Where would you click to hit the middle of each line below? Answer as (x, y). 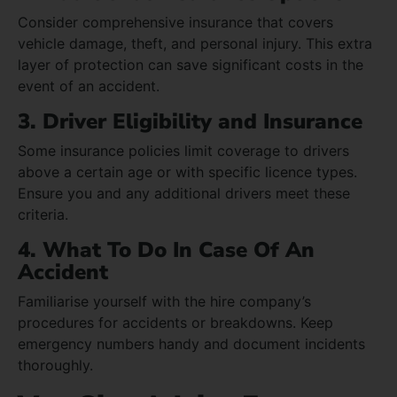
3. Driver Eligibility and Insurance (190, 121)
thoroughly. (55, 365)
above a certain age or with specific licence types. (187, 171)
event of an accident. (89, 86)
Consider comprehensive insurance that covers (175, 22)
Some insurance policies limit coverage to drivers (183, 150)
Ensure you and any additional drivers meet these (184, 193)
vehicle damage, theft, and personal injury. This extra (195, 43)
